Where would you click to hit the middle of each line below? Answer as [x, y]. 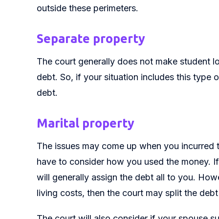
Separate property [91, 39]
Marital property [86, 123]
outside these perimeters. [88, 8]
